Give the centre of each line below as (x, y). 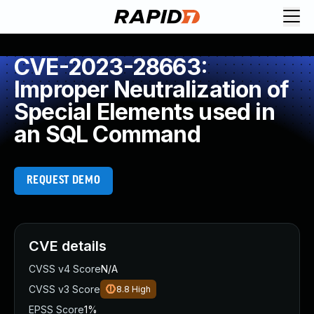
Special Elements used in (144, 112)
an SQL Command (107, 134)
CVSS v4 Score (65, 269)
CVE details (68, 246)
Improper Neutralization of (152, 89)
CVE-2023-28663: (111, 67)
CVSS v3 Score (64, 289)
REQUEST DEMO (63, 180)
